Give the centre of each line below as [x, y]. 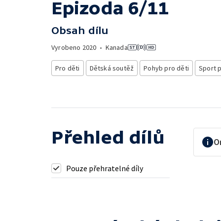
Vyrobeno [67, 47]
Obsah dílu [80, 30]
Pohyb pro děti [166, 68]
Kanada [116, 47]
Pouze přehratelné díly [105, 168]
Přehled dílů [108, 137]
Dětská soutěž [112, 68]
